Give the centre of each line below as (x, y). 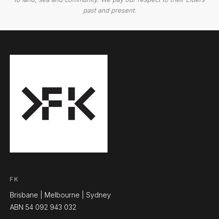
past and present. (109, 10)
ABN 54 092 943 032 (43, 207)
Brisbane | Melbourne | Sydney (61, 195)
